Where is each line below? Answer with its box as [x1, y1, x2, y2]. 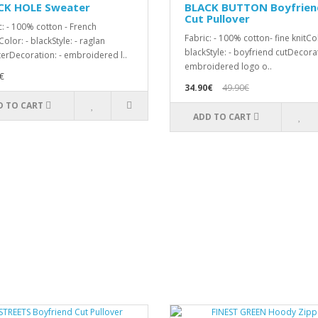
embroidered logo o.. [185, 60, 272, 72]
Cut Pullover [185, 11, 250, 26]
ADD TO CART [192, 111, 251, 123]
